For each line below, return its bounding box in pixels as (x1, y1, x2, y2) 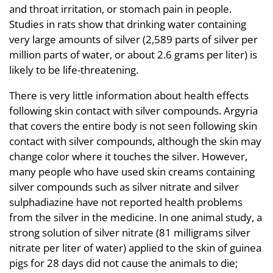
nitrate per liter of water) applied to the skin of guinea (9, 240, 261, 255)
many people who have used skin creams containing (9, 164, 255, 179)
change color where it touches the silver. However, (9, 149, 247, 163)
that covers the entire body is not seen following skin (9, 118, 257, 133)
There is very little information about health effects (9, 88, 249, 102)
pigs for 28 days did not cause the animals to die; (9, 255, 238, 270)
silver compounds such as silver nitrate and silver (9, 179, 239, 194)
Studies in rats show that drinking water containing (9, 16, 246, 31)
